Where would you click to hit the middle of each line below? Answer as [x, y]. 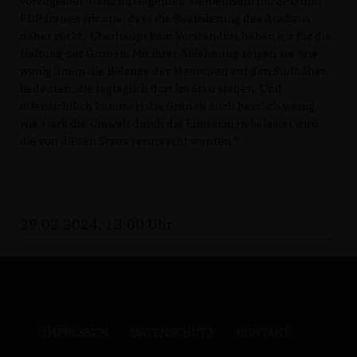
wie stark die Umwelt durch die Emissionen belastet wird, [171, 124]
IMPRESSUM [75, 332]
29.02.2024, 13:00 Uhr [96, 224]
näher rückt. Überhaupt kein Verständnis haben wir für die [176, 36]
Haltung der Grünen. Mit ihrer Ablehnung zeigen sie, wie [169, 53]
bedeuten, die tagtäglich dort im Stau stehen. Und [151, 88]
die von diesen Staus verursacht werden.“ [129, 141]
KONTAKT [263, 332]
